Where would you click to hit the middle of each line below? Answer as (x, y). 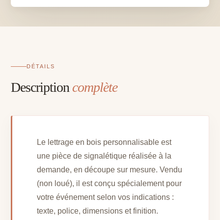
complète (95, 87)
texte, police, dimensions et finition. (98, 211)
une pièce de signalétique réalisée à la (104, 156)
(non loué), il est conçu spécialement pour (110, 184)
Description (42, 87)
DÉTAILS (41, 67)
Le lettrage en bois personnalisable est (104, 142)
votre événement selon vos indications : (106, 197)
